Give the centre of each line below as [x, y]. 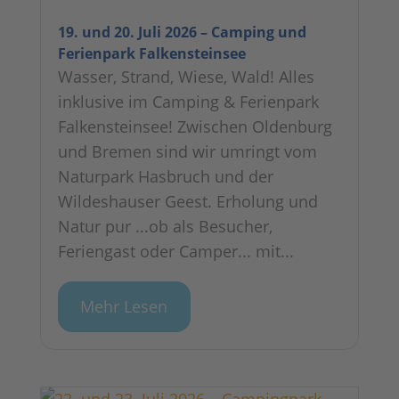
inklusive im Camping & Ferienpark [188, 101]
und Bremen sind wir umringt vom [187, 151]
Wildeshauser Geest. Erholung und [187, 201]
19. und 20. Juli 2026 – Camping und [182, 32]
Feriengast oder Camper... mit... [175, 251]
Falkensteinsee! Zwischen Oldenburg [195, 126]
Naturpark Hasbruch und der [165, 176]
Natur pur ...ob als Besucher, [165, 226]
